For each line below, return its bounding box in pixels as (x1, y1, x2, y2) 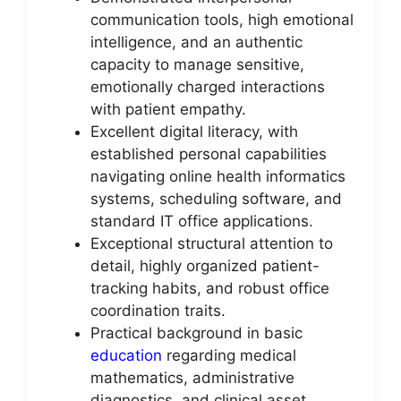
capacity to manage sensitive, (90, 55, 304, 73)
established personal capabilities (90, 145, 327, 163)
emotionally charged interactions (90, 78, 325, 96)
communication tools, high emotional (90, 11, 354, 29)
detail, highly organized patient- (90, 257, 320, 275)
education (90, 346, 162, 364)
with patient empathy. (90, 100, 246, 118)
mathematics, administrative (90, 369, 294, 387)
